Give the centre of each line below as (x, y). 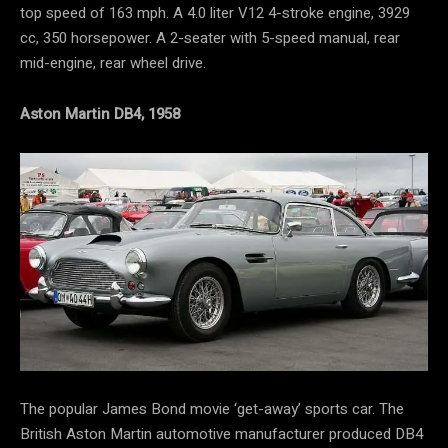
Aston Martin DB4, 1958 (100, 114)
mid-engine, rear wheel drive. (113, 63)
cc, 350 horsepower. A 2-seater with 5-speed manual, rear (210, 38)
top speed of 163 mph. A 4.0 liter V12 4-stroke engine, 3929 (215, 13)
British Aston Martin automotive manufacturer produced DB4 (221, 433)
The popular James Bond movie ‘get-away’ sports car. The (212, 408)
